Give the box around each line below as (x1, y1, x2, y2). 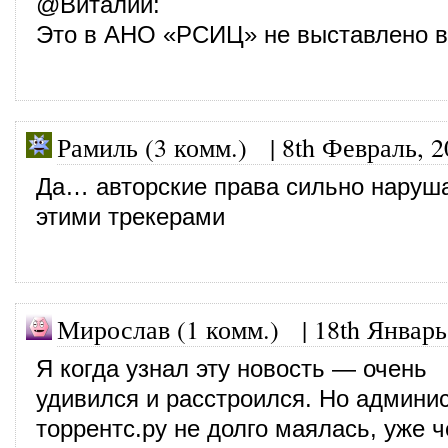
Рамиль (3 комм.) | (57, 129, 282, 164)
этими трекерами (36, 203, 225, 230)
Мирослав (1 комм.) (57, 311, 279, 346)
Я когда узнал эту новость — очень (36, 355, 427, 382)
